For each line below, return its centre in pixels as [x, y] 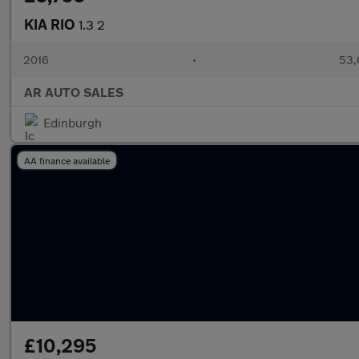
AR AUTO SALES [74, 92]
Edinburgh [73, 122]
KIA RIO [51, 24]
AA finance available [67, 160]
